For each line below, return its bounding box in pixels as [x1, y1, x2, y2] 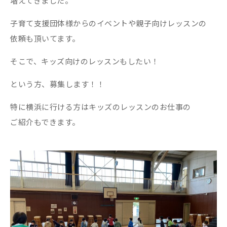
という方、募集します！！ [10, 80, 104, 89]
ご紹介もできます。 [10, 118, 80, 127]
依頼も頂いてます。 [10, 34, 80, 43]
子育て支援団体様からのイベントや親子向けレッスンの [10, 19, 207, 28]
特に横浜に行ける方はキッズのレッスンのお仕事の [10, 103, 191, 111]
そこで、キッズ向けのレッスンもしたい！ [10, 57, 159, 66]
